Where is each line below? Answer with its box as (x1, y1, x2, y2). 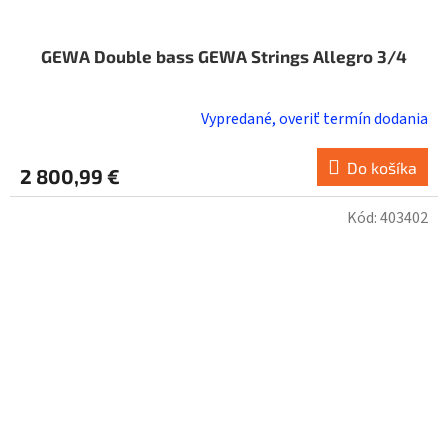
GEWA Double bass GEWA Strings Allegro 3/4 (41, 45, 407, 66)
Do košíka (347, 157, 417, 177)
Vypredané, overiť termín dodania (201, 107, 428, 130)
